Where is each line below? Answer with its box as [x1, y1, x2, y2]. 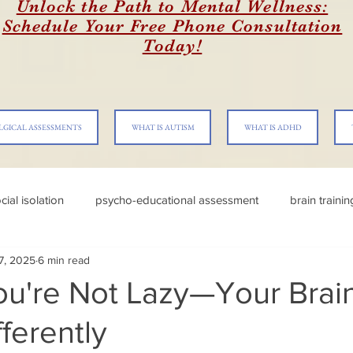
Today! [142, 35, 203, 55]
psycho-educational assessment [95, 192, 258, 206]
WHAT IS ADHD [243, 122, 302, 132]
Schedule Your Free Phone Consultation [2, 16, 343, 35]
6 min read [38, 253, 90, 266]
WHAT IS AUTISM [131, 122, 195, 132]
